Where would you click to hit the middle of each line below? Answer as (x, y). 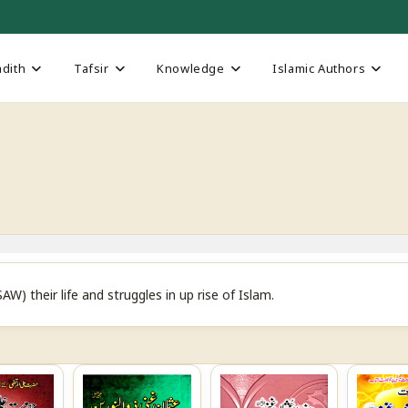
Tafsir (91, 68)
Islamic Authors (319, 68)
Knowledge (191, 68)
